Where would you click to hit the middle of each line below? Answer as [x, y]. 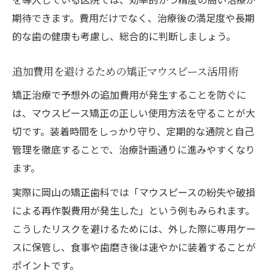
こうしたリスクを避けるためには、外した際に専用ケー [134, 228]
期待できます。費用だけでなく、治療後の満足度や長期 [133, 17]
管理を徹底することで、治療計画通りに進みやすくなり [134, 149]
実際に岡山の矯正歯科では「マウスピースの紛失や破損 [134, 192]
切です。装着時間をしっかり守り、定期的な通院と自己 [133, 131]
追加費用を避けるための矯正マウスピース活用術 [125, 71]
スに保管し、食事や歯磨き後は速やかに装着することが [134, 246]
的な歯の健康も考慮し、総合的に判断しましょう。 [124, 36]
